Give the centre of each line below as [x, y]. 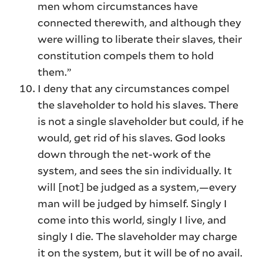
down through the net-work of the [124, 154]
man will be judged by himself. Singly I [133, 203]
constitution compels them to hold [126, 55]
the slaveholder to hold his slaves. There [138, 105]
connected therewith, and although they [140, 23]
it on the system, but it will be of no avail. [140, 253]
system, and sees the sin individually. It [135, 171]
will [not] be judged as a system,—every [137, 187]
